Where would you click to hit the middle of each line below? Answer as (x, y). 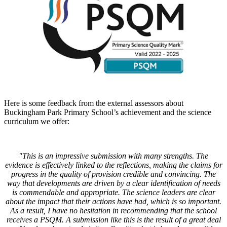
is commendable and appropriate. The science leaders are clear (113, 193)
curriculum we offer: (37, 122)
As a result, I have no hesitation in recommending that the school (113, 211)
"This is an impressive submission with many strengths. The (113, 156)
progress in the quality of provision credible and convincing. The (113, 174)
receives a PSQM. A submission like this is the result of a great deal (113, 220)
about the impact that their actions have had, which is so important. (113, 202)
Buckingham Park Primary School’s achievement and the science (108, 112)
